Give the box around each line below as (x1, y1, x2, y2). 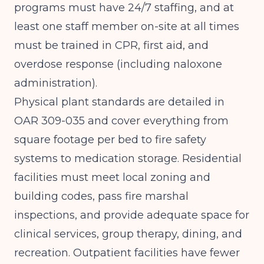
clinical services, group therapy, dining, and (14, 227, 242, 240)
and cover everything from (85, 114, 229, 127)
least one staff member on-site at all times (14, 20, 239, 33)
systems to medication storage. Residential (14, 152, 242, 165)
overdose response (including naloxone (14, 58, 222, 71)
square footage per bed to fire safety (14, 133, 206, 146)
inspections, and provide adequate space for (14, 209, 249, 222)
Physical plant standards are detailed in (14, 95, 225, 108)
